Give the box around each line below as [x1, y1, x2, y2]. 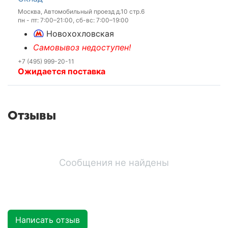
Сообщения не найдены [59, 156, 169, 168]
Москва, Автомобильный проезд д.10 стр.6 [18, 7, 145, 15]
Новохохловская [46, 28, 114, 39]
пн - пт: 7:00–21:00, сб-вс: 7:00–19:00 [18, 16, 129, 24]
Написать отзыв [15, 214, 80, 225]
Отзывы [8, 107, 56, 123]
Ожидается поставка [18, 66, 105, 76]
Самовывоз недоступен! [33, 42, 131, 52]
